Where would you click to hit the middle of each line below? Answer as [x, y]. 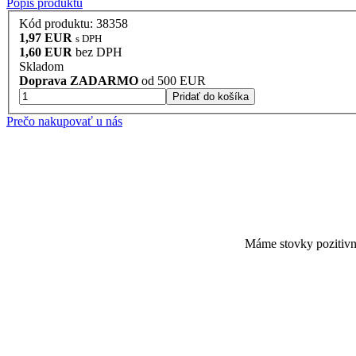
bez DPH [97, 52]
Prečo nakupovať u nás [64, 122]
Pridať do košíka [211, 97]
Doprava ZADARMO [79, 81]
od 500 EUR [172, 81]
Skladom [41, 67]
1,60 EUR [46, 52]
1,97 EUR [46, 38]
